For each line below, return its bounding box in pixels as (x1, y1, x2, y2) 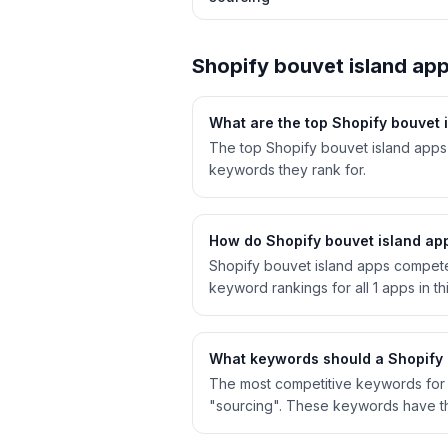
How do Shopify (209, 232, 325, 249)
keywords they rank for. (209, 161, 366, 178)
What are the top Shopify (209, 114, 391, 131)
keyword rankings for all (209, 279, 369, 296)
